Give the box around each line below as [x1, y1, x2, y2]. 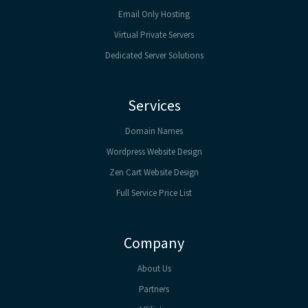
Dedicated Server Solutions [104, 49, 203, 61]
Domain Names [125, 124, 183, 137]
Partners [139, 283, 169, 295]
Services [127, 95, 181, 115]
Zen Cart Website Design [109, 166, 199, 178]
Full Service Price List [116, 186, 192, 199]
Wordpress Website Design [106, 145, 202, 157]
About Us [137, 262, 171, 274]
